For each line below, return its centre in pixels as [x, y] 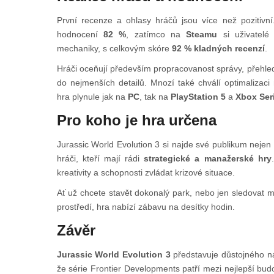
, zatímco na [156, 35]
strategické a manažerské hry [208, 159]
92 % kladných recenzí [218, 49]
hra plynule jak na [92, 97]
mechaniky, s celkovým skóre [114, 49]
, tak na [155, 97]
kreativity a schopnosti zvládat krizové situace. [146, 173]
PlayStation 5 [198, 97]
